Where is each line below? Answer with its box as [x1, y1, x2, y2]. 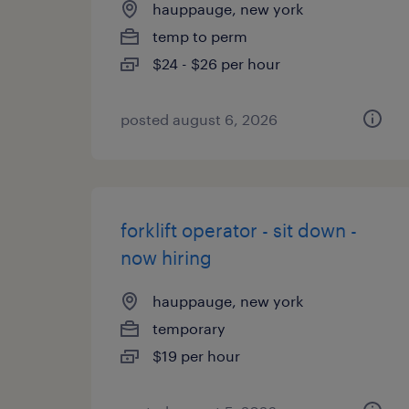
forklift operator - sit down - [121, 219, 357, 241]
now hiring [121, 246, 212, 268]
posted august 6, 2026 [121, 110, 278, 128]
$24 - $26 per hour [152, 55, 280, 72]
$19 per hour [152, 347, 240, 364]
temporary [152, 320, 225, 337]
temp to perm [152, 27, 247, 45]
